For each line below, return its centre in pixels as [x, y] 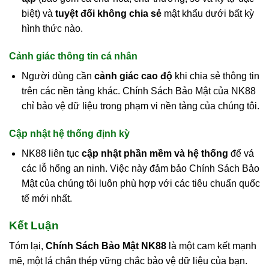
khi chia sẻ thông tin [216, 76]
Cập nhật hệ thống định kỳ [69, 133]
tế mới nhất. [47, 198]
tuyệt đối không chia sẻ [108, 14]
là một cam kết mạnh [211, 246]
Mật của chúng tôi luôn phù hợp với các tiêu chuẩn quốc [141, 183]
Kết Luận [34, 225]
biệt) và [38, 14]
